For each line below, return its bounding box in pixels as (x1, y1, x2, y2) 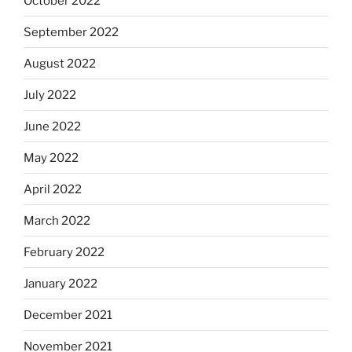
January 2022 (24, 276, 97, 291)
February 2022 (24, 244, 104, 259)
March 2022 (24, 213, 90, 228)
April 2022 (24, 181, 82, 196)
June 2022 (24, 119, 81, 134)
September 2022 (24, 24, 119, 39)
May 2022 (24, 150, 79, 165)
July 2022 (24, 87, 76, 102)
